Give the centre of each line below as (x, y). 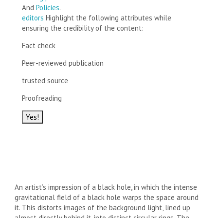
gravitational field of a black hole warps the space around (107, 197)
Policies (48, 7)
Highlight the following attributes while (108, 18)
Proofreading (42, 98)
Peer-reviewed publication (63, 63)
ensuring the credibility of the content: (83, 28)
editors (33, 18)
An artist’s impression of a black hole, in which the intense (106, 187)
